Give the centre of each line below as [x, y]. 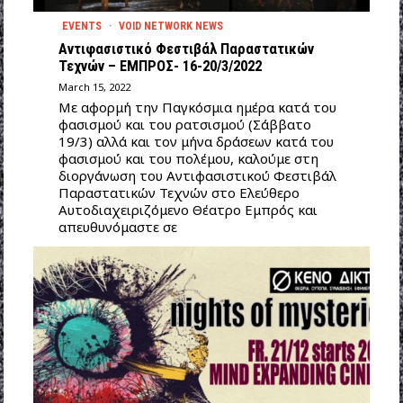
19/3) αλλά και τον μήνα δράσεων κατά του [196, 141]
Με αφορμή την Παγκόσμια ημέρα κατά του [197, 107]
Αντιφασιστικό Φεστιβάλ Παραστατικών [186, 49]
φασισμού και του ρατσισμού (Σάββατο [184, 124]
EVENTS [81, 26]
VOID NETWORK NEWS [170, 26]
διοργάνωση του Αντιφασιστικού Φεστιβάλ [197, 175]
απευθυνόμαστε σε [117, 226]
